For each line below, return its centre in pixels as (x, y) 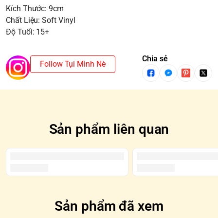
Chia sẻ (155, 59)
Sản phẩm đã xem (109, 206)
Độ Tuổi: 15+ (28, 32)
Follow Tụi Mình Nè (73, 64)
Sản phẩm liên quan (109, 129)
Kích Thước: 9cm (35, 9)
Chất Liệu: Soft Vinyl (41, 20)
